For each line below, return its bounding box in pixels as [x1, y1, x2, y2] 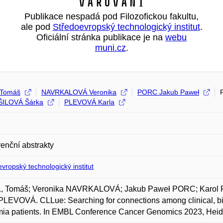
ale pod [20, 22, 53, 32]
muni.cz [95, 43, 126, 53]
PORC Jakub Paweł [137, 88, 199, 96]
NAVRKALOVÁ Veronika [41, 88, 116, 96]
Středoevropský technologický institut [52, 22, 200, 32]
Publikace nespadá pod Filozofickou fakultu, [24, 11, 199, 21]
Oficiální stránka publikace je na [36, 32, 165, 42]
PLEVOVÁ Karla [64, 98, 114, 106]
